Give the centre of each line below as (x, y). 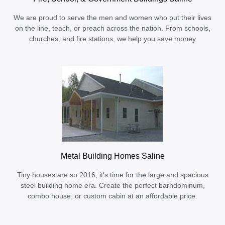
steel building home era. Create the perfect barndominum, (113, 186)
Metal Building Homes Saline (113, 156)
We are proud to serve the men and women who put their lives (113, 18)
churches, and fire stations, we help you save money (113, 39)
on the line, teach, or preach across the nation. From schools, (113, 29)
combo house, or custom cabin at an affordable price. (113, 196)
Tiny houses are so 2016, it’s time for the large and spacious (113, 175)
